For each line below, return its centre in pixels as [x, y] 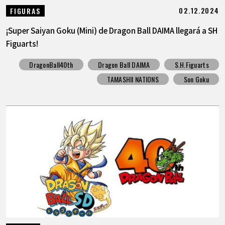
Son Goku [196, 79]
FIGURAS [25, 11]
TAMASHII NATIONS [133, 79]
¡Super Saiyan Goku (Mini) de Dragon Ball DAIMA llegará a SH [111, 30]
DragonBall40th [51, 65]
